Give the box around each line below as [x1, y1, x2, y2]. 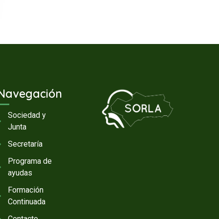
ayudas [8, 168, 33, 178]
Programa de [8, 156, 52, 166]
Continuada [8, 197, 46, 207]
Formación [8, 185, 44, 195]
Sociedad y [8, 110, 46, 120]
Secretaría [8, 139, 43, 149]
